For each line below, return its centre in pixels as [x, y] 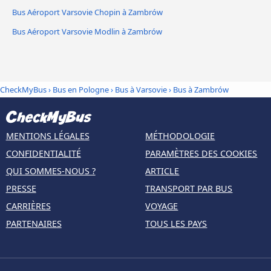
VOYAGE [162, 206]
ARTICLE [162, 171]
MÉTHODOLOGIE [180, 135]
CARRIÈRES [28, 206]
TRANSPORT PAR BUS [189, 188]
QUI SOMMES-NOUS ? [51, 171]
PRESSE [21, 188]
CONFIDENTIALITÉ [43, 153]
